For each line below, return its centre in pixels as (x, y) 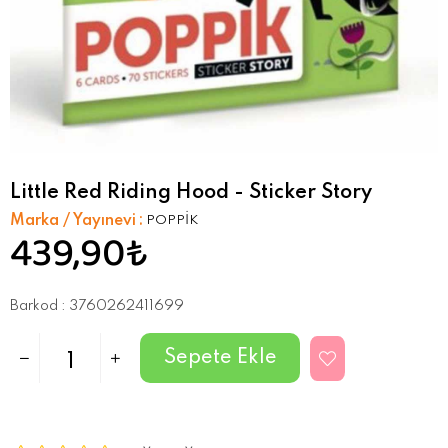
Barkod (34, 305)
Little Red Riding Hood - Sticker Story (191, 192)
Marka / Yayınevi (73, 220)
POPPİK (172, 220)
